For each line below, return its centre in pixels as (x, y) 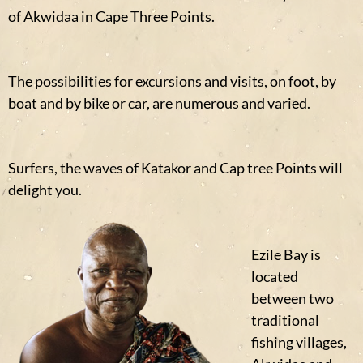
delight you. (45, 190)
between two (293, 299)
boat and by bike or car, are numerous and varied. (159, 103)
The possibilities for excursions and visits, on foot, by (172, 81)
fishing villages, (299, 342)
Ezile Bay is (286, 255)
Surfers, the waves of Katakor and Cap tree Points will (175, 168)
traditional (285, 320)
